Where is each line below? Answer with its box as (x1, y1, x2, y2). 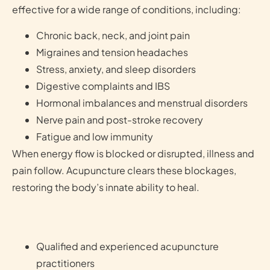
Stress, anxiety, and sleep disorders (36, 62, 196, 75)
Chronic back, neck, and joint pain (36, 28, 190, 42)
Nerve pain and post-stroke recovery (36, 113, 203, 126)
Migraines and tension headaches (36, 45, 188, 58)
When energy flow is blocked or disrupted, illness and (12, 146, 254, 160)
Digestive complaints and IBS (36, 79, 170, 92)
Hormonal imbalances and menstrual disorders (36, 96, 248, 109)
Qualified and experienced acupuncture (36, 240, 219, 253)
